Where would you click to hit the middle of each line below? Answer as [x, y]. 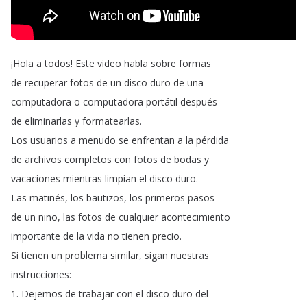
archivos [43, 159]
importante [36, 236]
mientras [83, 179]
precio [166, 236]
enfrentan [153, 140]
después [199, 102]
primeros [165, 198]
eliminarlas [48, 121]
